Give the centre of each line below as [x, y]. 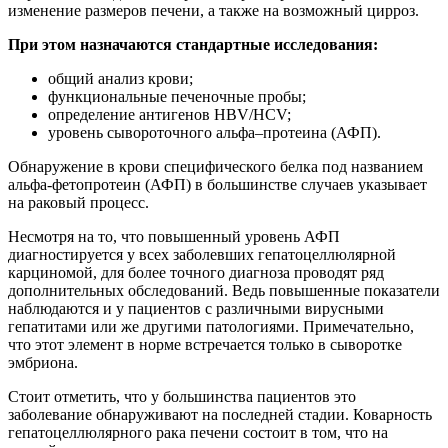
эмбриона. [43, 362]
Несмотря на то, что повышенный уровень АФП [174, 236]
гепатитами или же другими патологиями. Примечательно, [211, 326]
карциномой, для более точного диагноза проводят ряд [196, 272]
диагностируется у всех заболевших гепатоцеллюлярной [202, 254]
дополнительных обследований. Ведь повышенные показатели [224, 290]
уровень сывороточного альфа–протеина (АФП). [214, 132]
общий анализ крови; [120, 78]
